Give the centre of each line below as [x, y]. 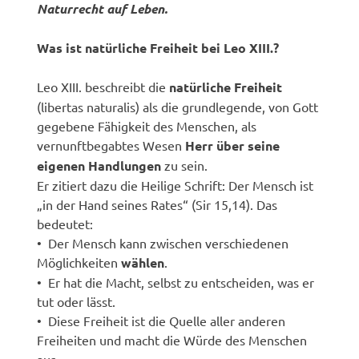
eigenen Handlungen [99, 165]
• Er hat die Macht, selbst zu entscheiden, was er [176, 282]
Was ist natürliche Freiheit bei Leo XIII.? [158, 47]
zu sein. [185, 165]
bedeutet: [65, 223]
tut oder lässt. [77, 301]
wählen [143, 262]
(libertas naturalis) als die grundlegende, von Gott [178, 106]
